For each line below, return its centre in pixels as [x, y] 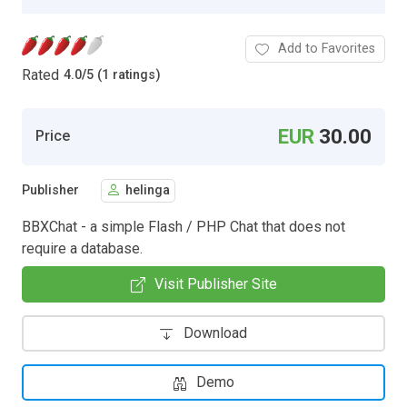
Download [215, 333]
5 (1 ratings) [124, 75]
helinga [148, 191]
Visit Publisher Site [215, 283]
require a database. [82, 248]
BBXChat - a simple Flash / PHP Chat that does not [184, 226]
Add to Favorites [327, 48]
